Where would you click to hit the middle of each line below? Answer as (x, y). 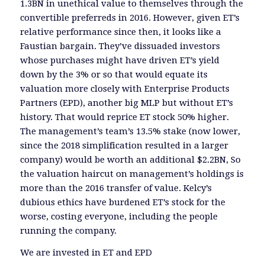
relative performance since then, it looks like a (120, 32)
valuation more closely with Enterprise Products (125, 88)
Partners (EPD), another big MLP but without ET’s (126, 103)
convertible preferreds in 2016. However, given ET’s (130, 17)
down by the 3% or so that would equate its (114, 74)
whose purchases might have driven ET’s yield (119, 60)
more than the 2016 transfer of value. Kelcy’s (116, 188)
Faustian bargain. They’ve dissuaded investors (120, 46)
